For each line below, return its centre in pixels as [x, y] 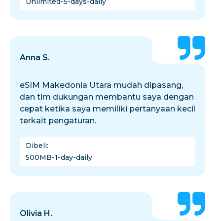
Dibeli [36, 146]
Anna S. [35, 57]
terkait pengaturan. [58, 121]
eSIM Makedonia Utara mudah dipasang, [101, 85]
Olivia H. [36, 213]
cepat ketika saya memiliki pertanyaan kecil [108, 109]
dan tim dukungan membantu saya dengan [107, 97]
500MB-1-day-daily [59, 157]
